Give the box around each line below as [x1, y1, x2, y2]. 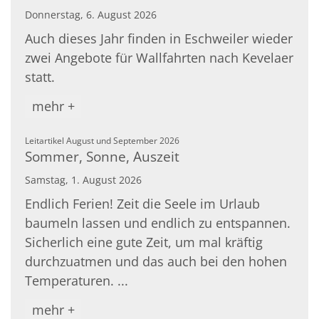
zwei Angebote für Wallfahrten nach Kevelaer [25, 48, 293, 66]
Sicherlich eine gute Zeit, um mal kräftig [25, 233, 263, 251]
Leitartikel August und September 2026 [25, 134, 179, 147]
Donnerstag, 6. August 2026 [25, 7, 157, 21]
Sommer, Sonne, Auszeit [25, 146, 179, 166]
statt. [25, 68, 55, 85]
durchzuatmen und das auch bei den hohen [25, 252, 287, 270]
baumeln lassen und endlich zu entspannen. [25, 214, 291, 231]
